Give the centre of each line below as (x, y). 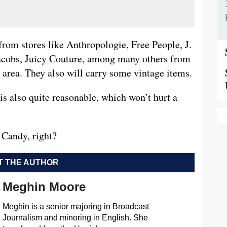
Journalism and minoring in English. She (75, 218)
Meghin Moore (44, 187)
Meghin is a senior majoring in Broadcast (75, 207)
